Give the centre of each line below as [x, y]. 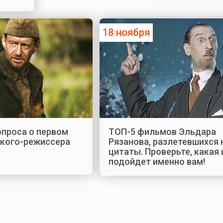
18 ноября [126, 32]
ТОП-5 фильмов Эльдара [162, 131]
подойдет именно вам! [157, 161]
